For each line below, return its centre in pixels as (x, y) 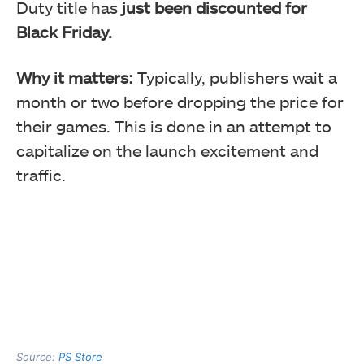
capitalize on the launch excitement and (167, 151)
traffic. (41, 175)
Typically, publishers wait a (235, 78)
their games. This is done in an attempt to (174, 126)
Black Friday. (64, 32)
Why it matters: (75, 78)
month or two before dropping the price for (180, 102)
